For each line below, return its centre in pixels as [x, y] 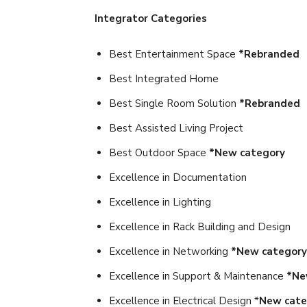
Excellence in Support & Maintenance [198, 276]
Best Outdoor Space [159, 152]
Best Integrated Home [164, 78]
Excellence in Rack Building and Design [200, 226]
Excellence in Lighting [160, 202]
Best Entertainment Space [174, 54]
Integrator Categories [151, 18]
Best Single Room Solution [174, 103]
